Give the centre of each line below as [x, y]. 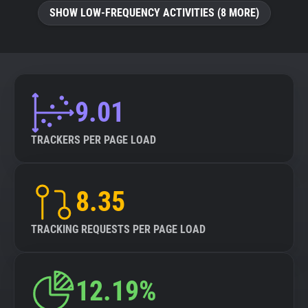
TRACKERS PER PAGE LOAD [93, 140]
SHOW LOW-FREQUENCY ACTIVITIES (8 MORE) [154, 13]
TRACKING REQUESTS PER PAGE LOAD [118, 229]
